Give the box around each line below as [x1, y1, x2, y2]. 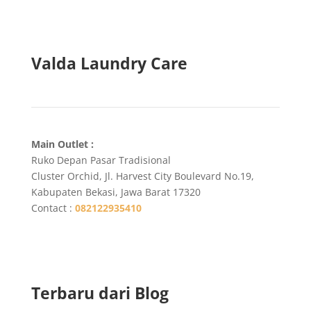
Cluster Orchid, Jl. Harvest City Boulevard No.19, [31, 169, 254, 183]
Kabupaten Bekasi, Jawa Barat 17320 [31, 185, 201, 199]
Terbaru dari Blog [31, 281, 169, 304]
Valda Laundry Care [31, 51, 187, 74]
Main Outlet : [31, 137, 94, 151]
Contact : [31, 201, 75, 215]
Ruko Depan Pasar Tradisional [31, 153, 171, 167]
